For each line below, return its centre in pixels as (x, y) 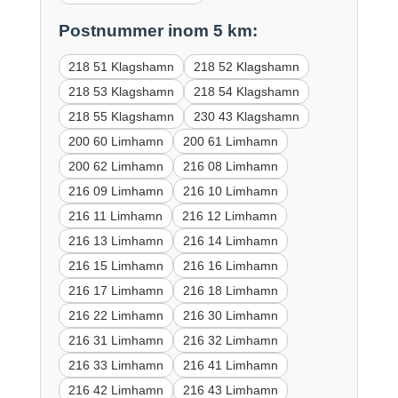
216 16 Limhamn (230, 265)
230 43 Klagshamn (246, 116)
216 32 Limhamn (230, 340)
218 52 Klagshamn (246, 66)
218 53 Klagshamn (121, 91)
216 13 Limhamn (115, 240)
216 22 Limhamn (115, 315)
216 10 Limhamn (230, 191)
